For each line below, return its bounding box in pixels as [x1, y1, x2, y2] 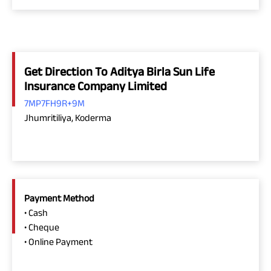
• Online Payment [24, 236, 93, 247]
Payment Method [24, 192, 94, 203]
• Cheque [24, 221, 59, 232]
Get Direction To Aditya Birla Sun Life [24, 64, 215, 78]
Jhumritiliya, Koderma [24, 112, 111, 123]
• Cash [24, 207, 48, 218]
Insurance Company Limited [24, 79, 167, 93]
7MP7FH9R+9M [24, 97, 85, 108]
